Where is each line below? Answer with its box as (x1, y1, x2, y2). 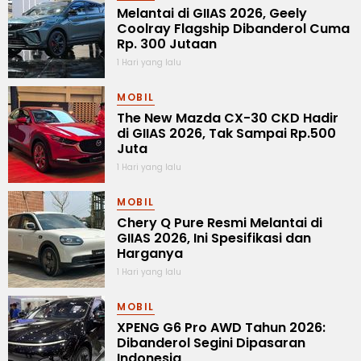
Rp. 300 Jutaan (117, 34, 217, 53)
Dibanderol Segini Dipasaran (117, 333, 305, 352)
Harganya (117, 243, 183, 263)
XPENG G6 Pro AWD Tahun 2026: (117, 317, 326, 337)
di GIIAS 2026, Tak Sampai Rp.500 (117, 123, 336, 143)
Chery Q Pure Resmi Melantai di (117, 213, 322, 232)
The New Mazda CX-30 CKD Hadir (117, 108, 338, 127)
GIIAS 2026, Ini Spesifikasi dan (117, 228, 311, 247)
